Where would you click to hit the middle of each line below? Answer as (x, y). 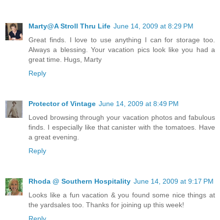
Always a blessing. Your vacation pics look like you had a (122, 50)
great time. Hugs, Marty (65, 60)
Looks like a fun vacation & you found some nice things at (122, 195)
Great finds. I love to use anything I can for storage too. (122, 40)
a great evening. (54, 137)
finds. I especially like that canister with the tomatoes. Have (122, 127)
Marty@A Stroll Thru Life (69, 26)
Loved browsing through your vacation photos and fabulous (122, 118)
